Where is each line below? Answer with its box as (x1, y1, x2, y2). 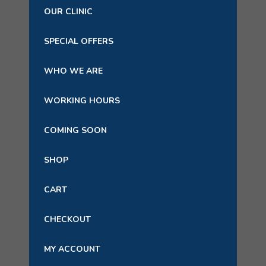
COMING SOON (44, 125, 107, 136)
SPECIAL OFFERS (44, 36, 113, 47)
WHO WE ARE (44, 65, 103, 77)
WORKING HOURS (44, 95, 120, 106)
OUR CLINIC (44, 6, 93, 17)
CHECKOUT (44, 214, 91, 225)
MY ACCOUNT (44, 243, 100, 255)
